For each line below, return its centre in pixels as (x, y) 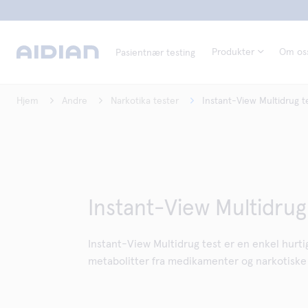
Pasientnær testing (155, 53)
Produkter (233, 52)
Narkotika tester (145, 101)
